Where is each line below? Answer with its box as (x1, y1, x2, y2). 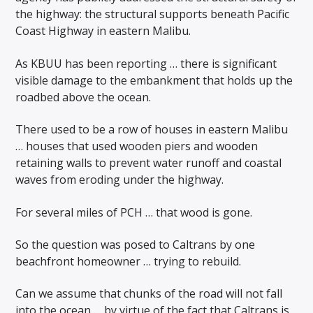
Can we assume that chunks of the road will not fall (15, 286, 283, 302)
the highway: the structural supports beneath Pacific (15, 6, 290, 22)
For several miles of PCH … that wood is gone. (15, 204, 253, 220)
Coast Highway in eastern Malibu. (15, 23, 191, 39)
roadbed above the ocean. (15, 89, 152, 105)
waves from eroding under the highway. (15, 172, 224, 188)
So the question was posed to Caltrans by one (15, 237, 256, 253)
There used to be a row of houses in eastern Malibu (15, 122, 289, 138)
